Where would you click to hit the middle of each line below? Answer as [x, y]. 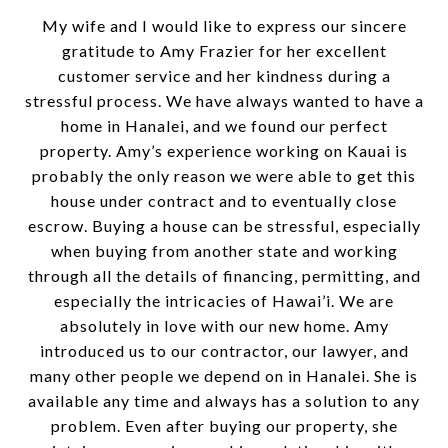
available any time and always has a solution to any [224, 400]
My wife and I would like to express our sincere [224, 25]
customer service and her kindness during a [224, 75]
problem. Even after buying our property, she [224, 425]
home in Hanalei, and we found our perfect [224, 125]
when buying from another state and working [224, 250]
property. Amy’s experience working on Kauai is [224, 150]
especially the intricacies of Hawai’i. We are [224, 300]
